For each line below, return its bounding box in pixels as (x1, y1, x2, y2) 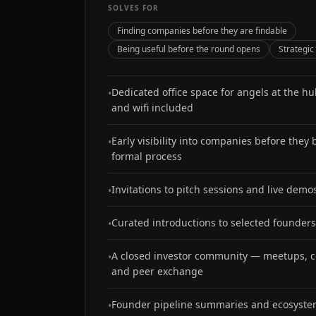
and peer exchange (111, 265, 203, 278)
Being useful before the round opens (117, 43, 260, 55)
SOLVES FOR (108, 3, 159, 13)
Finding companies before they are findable (117, 25, 287, 37)
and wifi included (111, 101, 193, 114)
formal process (111, 150, 182, 163)
